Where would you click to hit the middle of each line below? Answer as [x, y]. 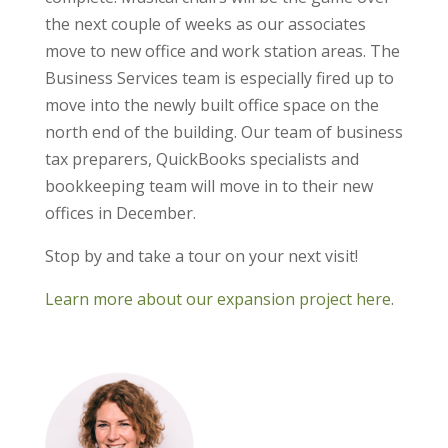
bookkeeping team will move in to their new [208, 185]
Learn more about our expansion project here [217, 298]
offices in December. [120, 212]
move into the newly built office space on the [211, 104]
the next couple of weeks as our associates [205, 23]
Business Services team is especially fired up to [219, 77]
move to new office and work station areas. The [222, 50]
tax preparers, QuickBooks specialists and [201, 158]
